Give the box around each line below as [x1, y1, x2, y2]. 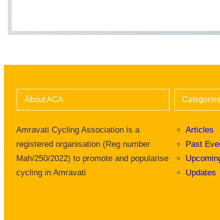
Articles [186, 125, 214, 135]
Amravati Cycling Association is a [16, 125, 139, 135]
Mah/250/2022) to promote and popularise [16, 154, 168, 164]
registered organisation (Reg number [16, 139, 150, 149]
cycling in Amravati [16, 168, 86, 178]
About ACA [24, 95, 63, 104]
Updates [186, 168, 217, 178]
